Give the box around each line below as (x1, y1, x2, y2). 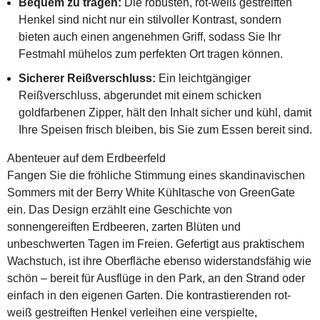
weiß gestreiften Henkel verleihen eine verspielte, (7, 306, 257, 319)
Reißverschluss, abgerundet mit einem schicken (19, 89, 261, 101)
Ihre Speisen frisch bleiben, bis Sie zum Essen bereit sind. (19, 124, 312, 136)
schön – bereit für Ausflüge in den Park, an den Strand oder (7, 272, 305, 284)
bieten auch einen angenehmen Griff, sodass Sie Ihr (19, 31, 281, 43)
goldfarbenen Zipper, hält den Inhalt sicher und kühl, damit (19, 106, 311, 119)
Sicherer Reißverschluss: (19, 72, 156, 84)
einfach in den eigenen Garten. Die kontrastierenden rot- (7, 289, 291, 301)
